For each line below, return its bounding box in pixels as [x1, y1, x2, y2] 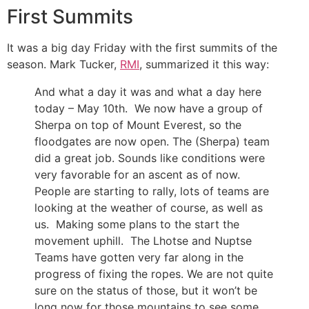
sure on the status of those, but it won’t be [34, 283, 257, 297]
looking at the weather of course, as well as [34, 200, 263, 215]
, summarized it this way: [139, 57, 269, 71]
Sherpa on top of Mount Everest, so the [34, 117, 241, 132]
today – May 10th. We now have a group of [34, 101, 263, 115]
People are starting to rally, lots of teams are [34, 183, 269, 198]
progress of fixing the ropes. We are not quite [34, 266, 273, 281]
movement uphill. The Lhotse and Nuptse [34, 233, 252, 248]
